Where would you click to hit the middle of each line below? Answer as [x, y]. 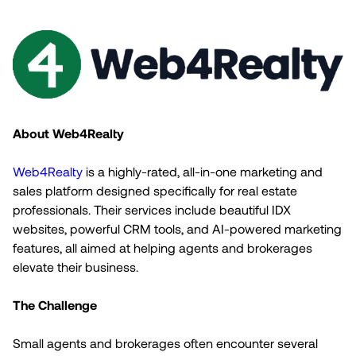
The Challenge [55, 304]
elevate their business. [75, 266]
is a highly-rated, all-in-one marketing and [203, 171]
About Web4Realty [68, 133]
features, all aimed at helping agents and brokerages [163, 247]
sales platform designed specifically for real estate [155, 190]
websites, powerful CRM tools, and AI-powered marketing [177, 228]
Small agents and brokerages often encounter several [165, 342]
